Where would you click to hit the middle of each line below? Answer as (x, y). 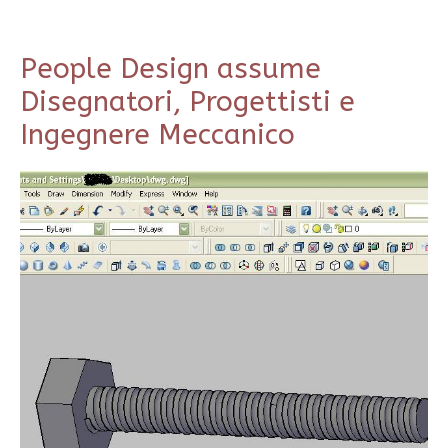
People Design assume (170, 69)
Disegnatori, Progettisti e (187, 102)
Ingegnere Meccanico (157, 135)
